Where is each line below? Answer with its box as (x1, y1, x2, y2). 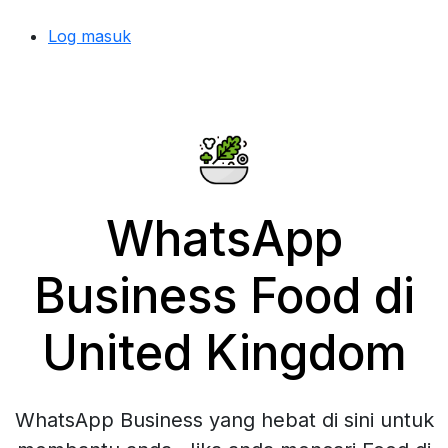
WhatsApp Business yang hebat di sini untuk (14, 408, 434, 432)
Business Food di (33, 266, 415, 325)
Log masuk (48, 26, 131, 46)
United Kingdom (41, 323, 407, 382)
